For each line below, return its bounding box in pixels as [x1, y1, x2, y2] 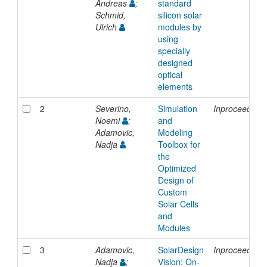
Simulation [157, 103, 197, 115]
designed [157, 57, 193, 69]
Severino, [95, 103, 131, 115]
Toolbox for [157, 138, 200, 151]
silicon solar [157, 9, 202, 21]
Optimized [157, 162, 196, 175]
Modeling [157, 126, 193, 139]
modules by [157, 21, 201, 33]
